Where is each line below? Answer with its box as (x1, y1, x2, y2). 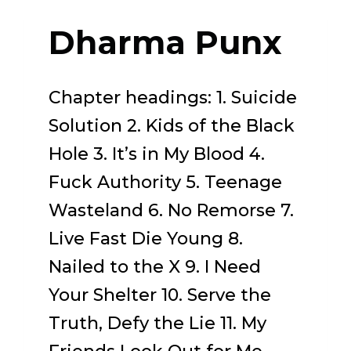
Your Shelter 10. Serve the (49, 284, 272, 306)
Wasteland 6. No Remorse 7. (49, 200, 295, 221)
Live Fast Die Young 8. (49, 228, 244, 249)
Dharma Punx (49, 23, 283, 62)
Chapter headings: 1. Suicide (49, 87, 298, 108)
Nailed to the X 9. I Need (49, 256, 262, 277)
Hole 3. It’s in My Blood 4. (49, 143, 266, 165)
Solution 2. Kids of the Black (49, 115, 295, 136)
